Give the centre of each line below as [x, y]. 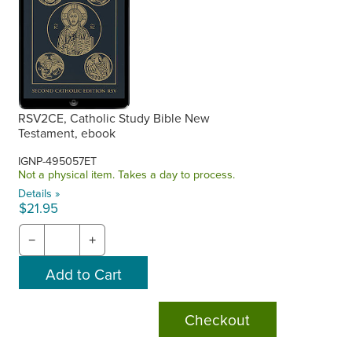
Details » [39, 192]
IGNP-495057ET [58, 160]
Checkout [218, 319]
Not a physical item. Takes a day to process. [127, 174]
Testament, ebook [67, 132]
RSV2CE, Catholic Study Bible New [114, 117]
